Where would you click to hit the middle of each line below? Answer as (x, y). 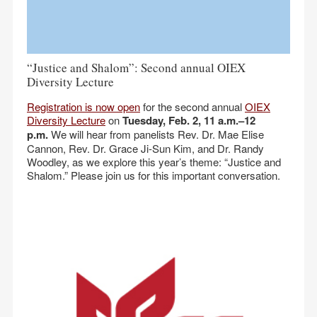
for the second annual (192, 106)
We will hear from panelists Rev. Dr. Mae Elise (156, 134)
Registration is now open (83, 106)
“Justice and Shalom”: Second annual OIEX (136, 68)
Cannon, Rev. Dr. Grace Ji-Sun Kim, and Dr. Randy (145, 148)
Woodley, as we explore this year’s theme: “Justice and (154, 162)
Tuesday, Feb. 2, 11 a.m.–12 (189, 120)
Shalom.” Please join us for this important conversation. (154, 175)
